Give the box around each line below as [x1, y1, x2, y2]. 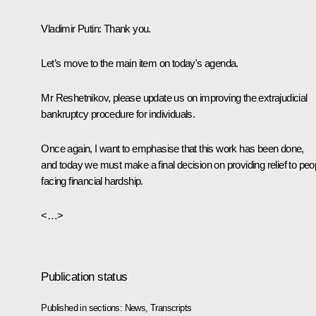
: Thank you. [99, 22, 151, 35]
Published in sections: [41, 302, 125, 313]
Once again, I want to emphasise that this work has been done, [41, 142, 304, 154]
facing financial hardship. [41, 174, 143, 187]
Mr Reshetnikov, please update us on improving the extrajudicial [41, 91, 308, 104]
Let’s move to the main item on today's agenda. [41, 56, 238, 69]
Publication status [41, 269, 128, 284]
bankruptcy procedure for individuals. [41, 107, 195, 120]
